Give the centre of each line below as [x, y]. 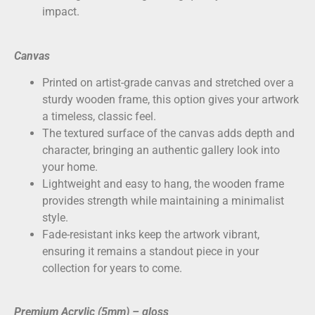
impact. [61, 12]
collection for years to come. [112, 268]
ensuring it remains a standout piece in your [150, 251]
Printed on [69, 82]
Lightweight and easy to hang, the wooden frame [163, 184]
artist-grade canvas [143, 82]
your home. [70, 167]
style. [55, 217]
